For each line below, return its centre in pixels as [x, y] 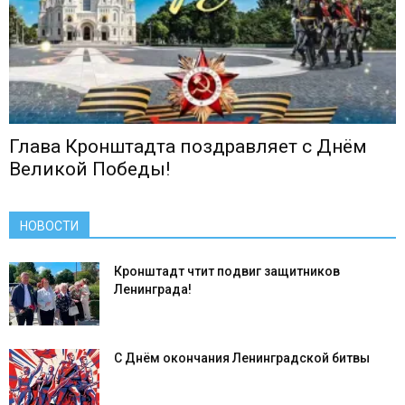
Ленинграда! [153, 290]
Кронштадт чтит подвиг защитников [227, 272]
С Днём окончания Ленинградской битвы [242, 358]
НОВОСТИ [49, 226]
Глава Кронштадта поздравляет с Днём [188, 147]
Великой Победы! [89, 170]
